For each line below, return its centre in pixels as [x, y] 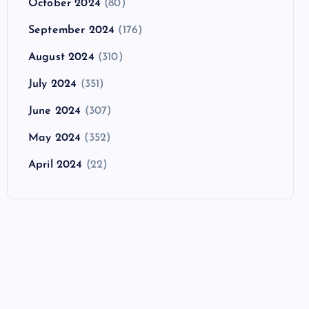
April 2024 [56, 165]
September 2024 [72, 30]
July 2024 [53, 84]
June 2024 [55, 111]
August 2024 [61, 57]
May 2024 [55, 138]
